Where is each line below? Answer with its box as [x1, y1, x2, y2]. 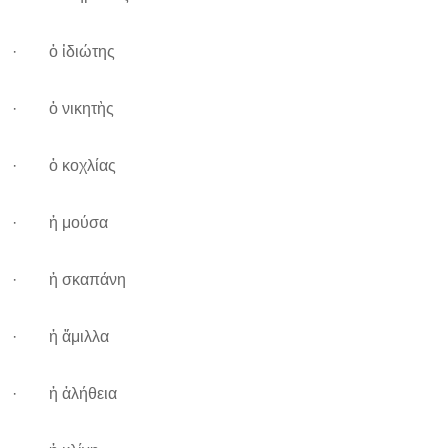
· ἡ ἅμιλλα [12, 328, 109, 345]
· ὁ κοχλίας [12, 157, 116, 174]
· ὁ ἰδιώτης [12, 43, 115, 60]
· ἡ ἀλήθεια [12, 385, 117, 402]
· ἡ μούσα [12, 214, 108, 231]
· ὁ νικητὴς [12, 100, 114, 117]
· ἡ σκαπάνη [12, 271, 126, 288]
